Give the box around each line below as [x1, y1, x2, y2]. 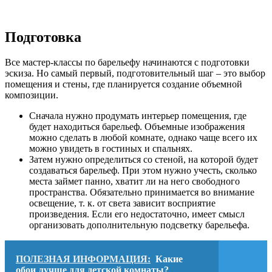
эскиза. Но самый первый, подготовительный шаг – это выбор [5, 68, 265, 79]
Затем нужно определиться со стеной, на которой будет [29, 154, 258, 165]
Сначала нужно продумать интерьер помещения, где [29, 110, 246, 121]
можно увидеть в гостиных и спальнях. [29, 143, 192, 154]
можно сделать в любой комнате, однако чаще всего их [29, 132, 257, 143]
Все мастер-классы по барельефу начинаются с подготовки [5, 57, 250, 68]
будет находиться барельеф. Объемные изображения [29, 121, 245, 132]
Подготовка [5, 29, 81, 45]
